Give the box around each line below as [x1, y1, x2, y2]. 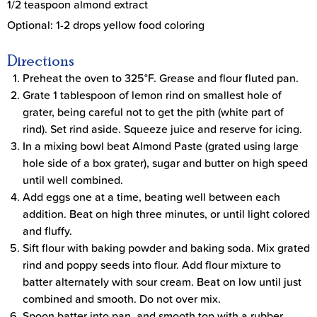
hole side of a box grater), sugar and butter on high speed [23, 154, 308, 171]
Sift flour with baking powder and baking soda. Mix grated [23, 239, 310, 255]
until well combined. [23, 171, 123, 188]
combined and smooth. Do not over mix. [23, 290, 221, 306]
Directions [7, 51, 74, 71]
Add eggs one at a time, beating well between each [23, 188, 280, 204]
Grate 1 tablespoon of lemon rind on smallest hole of [23, 86, 282, 103]
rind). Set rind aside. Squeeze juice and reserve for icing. [23, 120, 302, 137]
